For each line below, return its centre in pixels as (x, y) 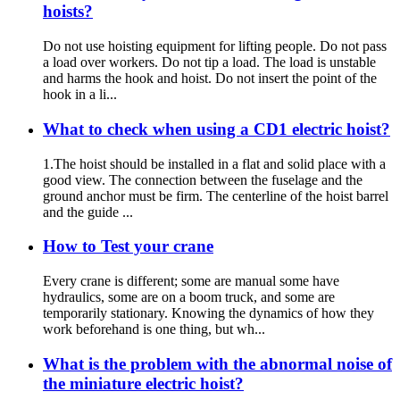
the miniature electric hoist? (143, 383)
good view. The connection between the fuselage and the (203, 179)
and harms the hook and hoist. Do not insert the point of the (210, 79)
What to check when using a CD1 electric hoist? (217, 129)
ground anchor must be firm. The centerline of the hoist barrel (216, 196)
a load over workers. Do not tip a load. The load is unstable (209, 62)
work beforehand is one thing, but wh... (154, 329)
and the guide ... (88, 212)
